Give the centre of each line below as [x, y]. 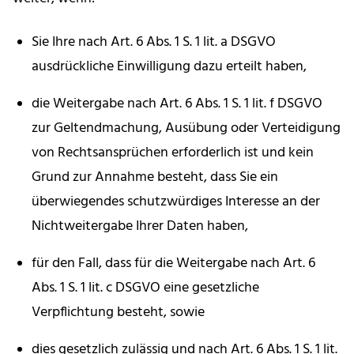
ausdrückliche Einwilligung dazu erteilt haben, [169, 67]
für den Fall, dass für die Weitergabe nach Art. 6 [173, 264]
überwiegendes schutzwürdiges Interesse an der [176, 202]
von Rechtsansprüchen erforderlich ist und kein [173, 153]
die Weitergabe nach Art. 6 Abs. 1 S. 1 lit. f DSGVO [177, 104]
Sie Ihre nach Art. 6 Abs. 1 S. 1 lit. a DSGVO [154, 43]
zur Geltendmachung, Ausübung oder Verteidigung [186, 129]
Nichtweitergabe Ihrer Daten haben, [140, 227]
